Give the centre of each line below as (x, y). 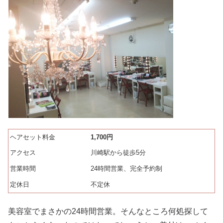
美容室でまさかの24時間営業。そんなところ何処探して (108, 211)
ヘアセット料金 (33, 137)
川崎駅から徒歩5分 (118, 153)
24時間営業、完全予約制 (126, 169)
